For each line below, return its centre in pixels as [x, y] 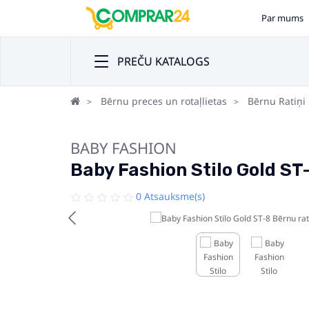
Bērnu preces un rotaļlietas [164, 101]
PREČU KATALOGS [163, 61]
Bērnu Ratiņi [277, 101]
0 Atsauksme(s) [170, 196]
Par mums [283, 18]
